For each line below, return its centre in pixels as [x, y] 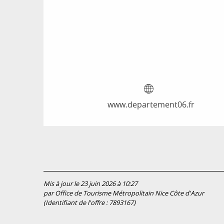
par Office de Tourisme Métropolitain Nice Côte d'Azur [124, 193]
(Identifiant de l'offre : [76, 203]
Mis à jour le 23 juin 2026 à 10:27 [90, 184]
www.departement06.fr [151, 104]
